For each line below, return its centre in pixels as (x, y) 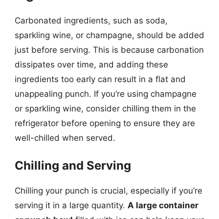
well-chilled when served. (65, 138)
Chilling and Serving (73, 165)
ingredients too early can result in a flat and (100, 79)
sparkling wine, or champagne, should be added (109, 35)
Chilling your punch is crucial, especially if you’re (109, 191)
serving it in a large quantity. (71, 205)
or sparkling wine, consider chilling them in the (105, 108)
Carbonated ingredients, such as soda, (91, 20)
